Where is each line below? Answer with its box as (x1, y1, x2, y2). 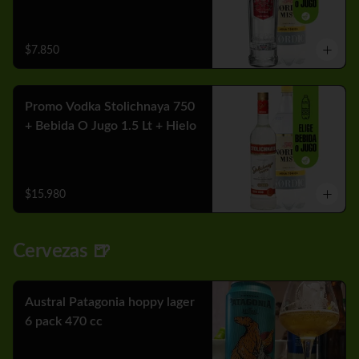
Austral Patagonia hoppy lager (25, 296, 195, 309)
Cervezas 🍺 (13, 242, 111, 261)
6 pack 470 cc (25, 315, 103, 328)
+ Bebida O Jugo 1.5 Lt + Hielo (25, 119, 196, 132)
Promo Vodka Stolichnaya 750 (25, 100, 195, 113)
